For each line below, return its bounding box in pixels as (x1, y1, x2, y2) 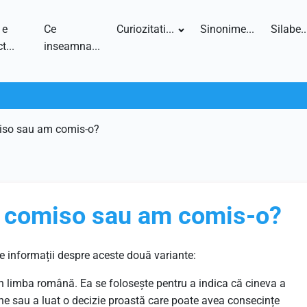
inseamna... (44, 40, 101, 53)
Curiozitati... (116, 23, 175, 36)
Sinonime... (200, 23, 254, 36)
